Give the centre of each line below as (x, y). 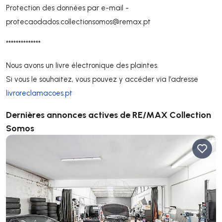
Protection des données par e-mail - (67, 8)
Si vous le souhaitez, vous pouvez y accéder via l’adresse (102, 79)
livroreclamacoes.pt (39, 93)
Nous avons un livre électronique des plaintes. (82, 65)
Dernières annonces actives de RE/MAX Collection (109, 114)
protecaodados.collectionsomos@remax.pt (78, 22)
